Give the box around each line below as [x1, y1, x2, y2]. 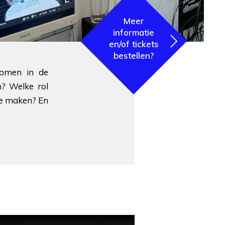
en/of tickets [108, 38, 159, 49]
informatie [113, 27, 154, 38]
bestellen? [114, 50, 154, 61]
